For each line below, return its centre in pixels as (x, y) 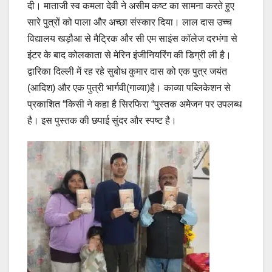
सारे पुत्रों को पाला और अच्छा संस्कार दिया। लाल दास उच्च (130, 22)
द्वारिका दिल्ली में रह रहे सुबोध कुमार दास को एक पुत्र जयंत (127, 71)
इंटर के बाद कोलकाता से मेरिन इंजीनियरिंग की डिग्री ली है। (129, 55)
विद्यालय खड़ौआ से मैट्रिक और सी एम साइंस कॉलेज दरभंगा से (132, 38)
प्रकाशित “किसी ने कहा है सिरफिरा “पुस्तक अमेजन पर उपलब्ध (134, 104)
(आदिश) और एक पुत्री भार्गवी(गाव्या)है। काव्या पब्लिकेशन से (129, 87)
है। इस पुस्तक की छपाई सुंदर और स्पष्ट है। (102, 120)
